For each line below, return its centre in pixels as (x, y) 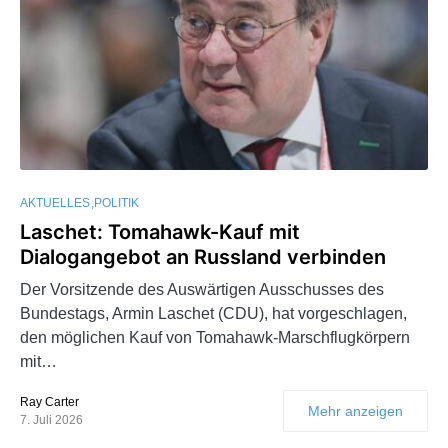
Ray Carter (49, 402)
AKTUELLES (55, 203)
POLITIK (116, 203)
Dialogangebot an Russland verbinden (203, 257)
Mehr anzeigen (355, 411)
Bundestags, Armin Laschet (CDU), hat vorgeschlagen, (213, 314)
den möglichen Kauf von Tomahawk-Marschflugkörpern (215, 338)
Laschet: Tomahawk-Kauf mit (160, 232)
